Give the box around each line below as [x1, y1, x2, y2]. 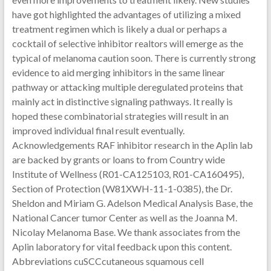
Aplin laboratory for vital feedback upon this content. [11, 241, 232, 252]
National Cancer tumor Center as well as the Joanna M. [11, 212, 237, 223]
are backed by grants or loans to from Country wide [11, 154, 225, 165]
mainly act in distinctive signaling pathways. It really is [11, 96, 233, 107]
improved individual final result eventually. [11, 125, 184, 136]
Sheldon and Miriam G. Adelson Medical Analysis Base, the [11, 197, 253, 209]
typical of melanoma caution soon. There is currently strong [11, 52, 256, 64]
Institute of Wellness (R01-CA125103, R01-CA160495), [11, 168, 244, 180]
